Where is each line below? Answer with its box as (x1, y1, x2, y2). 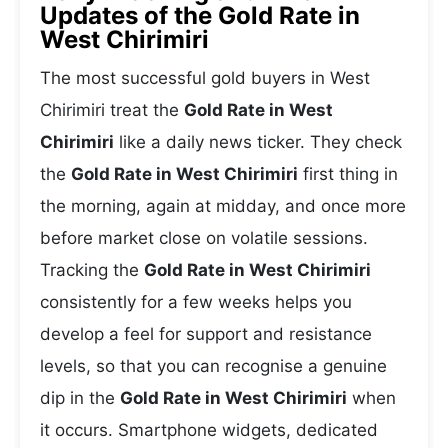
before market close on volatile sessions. (40, 228, 368, 248)
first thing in (298, 164, 398, 184)
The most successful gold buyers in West (40, 68, 370, 88)
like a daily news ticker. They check (114, 132, 402, 152)
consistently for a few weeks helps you (40, 292, 352, 312)
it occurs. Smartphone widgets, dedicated (40, 420, 378, 440)
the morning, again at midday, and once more (40, 196, 406, 216)
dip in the (40, 388, 120, 408)
